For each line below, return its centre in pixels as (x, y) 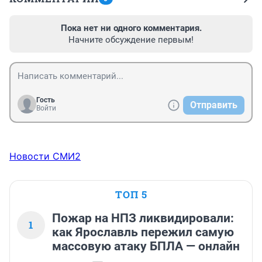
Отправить (214, 105)
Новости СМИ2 (45, 156)
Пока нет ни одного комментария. (131, 28)
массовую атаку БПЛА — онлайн (146, 247)
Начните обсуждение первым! (131, 40)
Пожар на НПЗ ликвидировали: (143, 218)
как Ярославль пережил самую (143, 232)
